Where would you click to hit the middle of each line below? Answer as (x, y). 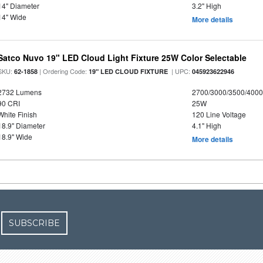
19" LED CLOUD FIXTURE (129, 71)
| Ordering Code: (63, 71)
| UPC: (180, 71)
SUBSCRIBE (35, 223)
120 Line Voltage (219, 114)
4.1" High (206, 125)
